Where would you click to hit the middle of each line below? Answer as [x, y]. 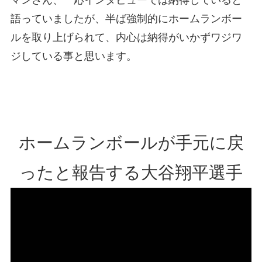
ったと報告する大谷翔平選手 [131, 173]
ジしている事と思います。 [73, 56]
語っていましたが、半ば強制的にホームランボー [126, 18]
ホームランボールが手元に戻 [131, 143]
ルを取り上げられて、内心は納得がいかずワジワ [126, 37]
